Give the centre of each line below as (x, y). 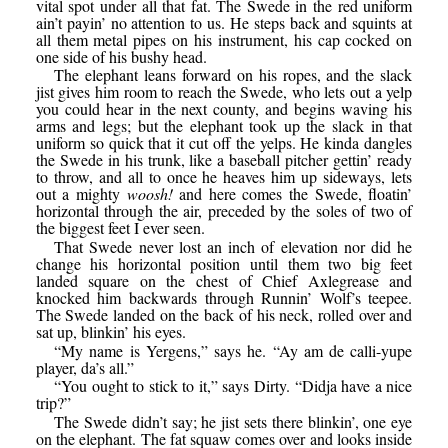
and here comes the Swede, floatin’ (292, 194)
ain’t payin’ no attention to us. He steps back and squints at (224, 22)
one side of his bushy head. (121, 56)
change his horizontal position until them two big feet (224, 263)
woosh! (149, 194)
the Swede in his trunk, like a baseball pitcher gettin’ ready (224, 160)
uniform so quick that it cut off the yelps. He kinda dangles (224, 143)
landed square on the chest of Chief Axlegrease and (224, 280)
